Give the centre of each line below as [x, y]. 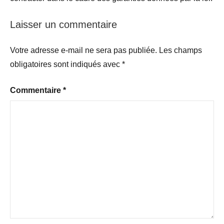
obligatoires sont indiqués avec [66, 64]
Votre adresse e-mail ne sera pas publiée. [83, 50]
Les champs [180, 50]
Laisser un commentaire [63, 24]
